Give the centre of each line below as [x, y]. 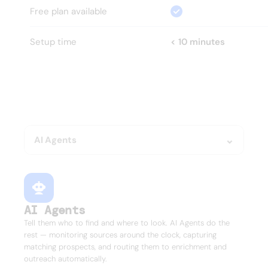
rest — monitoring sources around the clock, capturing [120, 234]
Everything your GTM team [120, 88]
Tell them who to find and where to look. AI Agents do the [127, 223]
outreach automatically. [66, 258]
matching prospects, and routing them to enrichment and [125, 246]
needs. [39, 104]
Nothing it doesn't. [151, 104]
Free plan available [68, 11]
